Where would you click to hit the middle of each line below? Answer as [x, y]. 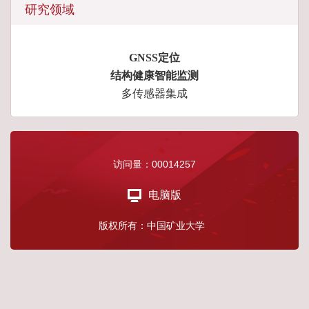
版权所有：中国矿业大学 [154, 226]
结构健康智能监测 [154, 76]
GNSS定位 [154, 58]
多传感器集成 [154, 93]
